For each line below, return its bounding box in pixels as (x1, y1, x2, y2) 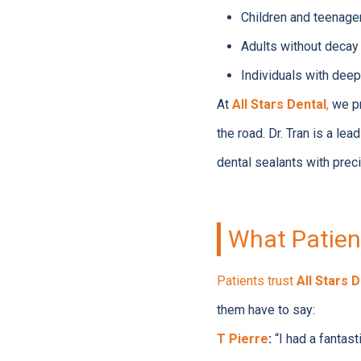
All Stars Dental (231, 97, 326, 112)
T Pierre (216, 331, 268, 346)
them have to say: (216, 302, 315, 317)
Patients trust (216, 273, 297, 288)
